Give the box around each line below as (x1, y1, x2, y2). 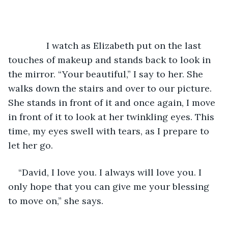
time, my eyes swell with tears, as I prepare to (8, 125, 212, 137)
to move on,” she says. (8, 194, 106, 207)
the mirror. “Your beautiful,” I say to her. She (8, 68, 206, 80)
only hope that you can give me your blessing (8, 180, 212, 192)
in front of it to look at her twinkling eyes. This (8, 110, 217, 123)
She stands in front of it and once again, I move (8, 96, 218, 108)
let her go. (8, 139, 55, 151)
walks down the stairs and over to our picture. (8, 82, 214, 94)
